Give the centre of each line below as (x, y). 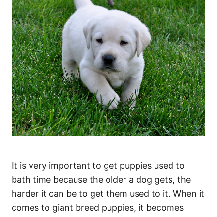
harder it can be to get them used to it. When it (108, 193)
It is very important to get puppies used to (98, 165)
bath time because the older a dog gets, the (101, 179)
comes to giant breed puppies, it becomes (98, 207)
